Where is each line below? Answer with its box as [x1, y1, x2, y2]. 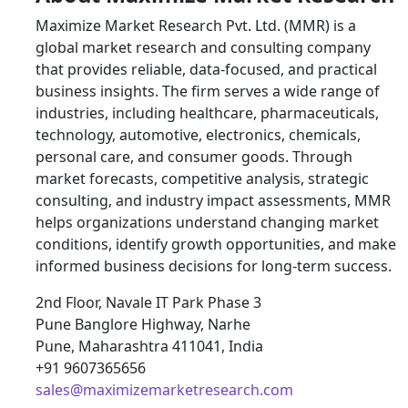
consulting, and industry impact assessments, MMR [36, 190, 391, 210]
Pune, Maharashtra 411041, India [36, 336, 263, 356]
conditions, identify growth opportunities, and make [36, 234, 396, 254]
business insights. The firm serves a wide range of [36, 81, 380, 101]
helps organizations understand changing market [36, 212, 379, 232]
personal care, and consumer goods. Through [36, 147, 352, 167]
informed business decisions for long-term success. [36, 256, 392, 276]
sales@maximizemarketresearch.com [36, 380, 293, 400]
